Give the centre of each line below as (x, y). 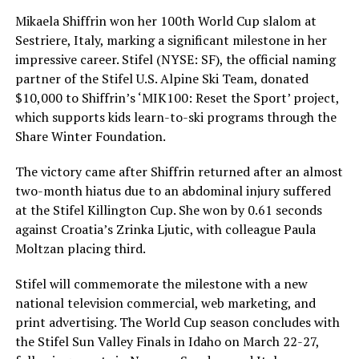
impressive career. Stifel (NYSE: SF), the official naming (175, 59)
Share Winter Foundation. (90, 136)
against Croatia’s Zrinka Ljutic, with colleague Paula (165, 229)
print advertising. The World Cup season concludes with (177, 322)
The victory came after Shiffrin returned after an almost (179, 171)
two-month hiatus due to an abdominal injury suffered (173, 190)
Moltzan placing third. (80, 248)
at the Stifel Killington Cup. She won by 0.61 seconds (168, 210)
